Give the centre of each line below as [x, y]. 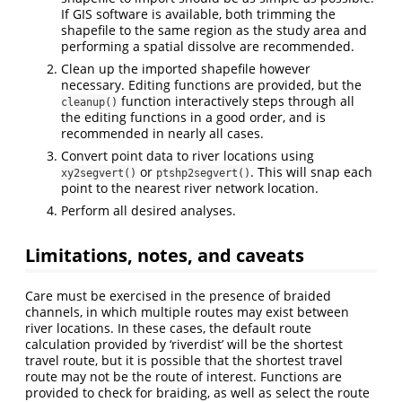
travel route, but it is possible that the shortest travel [184, 360]
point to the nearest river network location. [190, 188]
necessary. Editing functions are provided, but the [211, 84]
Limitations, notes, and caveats [165, 254]
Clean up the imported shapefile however [186, 68]
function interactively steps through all [236, 100]
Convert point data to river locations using [188, 155]
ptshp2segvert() [203, 173]
